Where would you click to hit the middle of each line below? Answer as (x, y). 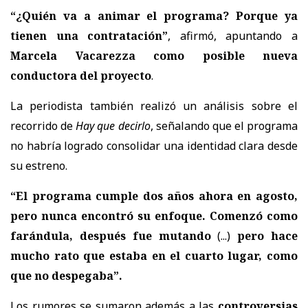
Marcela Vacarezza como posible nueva (154, 56)
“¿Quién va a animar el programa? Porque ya (154, 16)
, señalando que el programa (224, 126)
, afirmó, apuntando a (233, 36)
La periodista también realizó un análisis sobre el (154, 106)
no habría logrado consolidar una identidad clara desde (154, 146)
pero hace (268, 236)
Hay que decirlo (113, 126)
